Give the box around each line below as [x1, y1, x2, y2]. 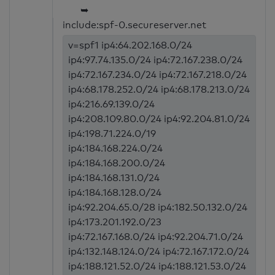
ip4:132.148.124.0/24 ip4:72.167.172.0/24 [68, 246, 250, 258]
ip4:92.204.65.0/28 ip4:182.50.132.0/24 [68, 201, 248, 214]
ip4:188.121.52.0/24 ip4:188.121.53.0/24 [68, 260, 247, 273]
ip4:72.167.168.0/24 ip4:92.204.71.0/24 [68, 231, 244, 243]
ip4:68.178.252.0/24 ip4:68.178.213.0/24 [68, 83, 250, 96]
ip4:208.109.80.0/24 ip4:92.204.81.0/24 [68, 113, 250, 125]
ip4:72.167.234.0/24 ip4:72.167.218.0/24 [68, 69, 247, 81]
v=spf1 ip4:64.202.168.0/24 [68, 39, 193, 52]
